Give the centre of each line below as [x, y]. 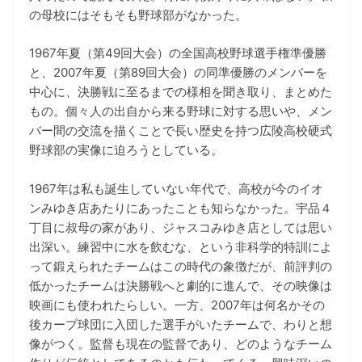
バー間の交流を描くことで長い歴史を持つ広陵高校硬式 [181, 130]
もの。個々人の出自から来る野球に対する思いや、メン [181, 111]
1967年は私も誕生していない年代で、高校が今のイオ [176, 188]
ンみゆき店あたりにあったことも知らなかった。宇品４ [181, 208]
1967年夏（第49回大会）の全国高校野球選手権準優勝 [178, 53]
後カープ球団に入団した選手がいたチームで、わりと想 [181, 324]
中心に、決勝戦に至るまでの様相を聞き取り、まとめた [181, 91]
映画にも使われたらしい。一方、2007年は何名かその [177, 305]
